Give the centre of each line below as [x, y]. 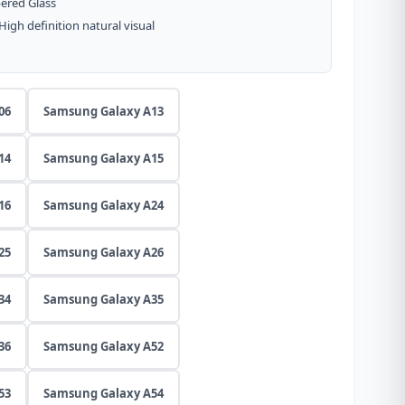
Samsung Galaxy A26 [104, 252]
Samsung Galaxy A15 [104, 158]
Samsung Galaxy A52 [104, 346]
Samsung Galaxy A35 [104, 299]
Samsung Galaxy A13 [104, 111]
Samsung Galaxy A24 [104, 205]
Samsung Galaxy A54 [104, 393]
